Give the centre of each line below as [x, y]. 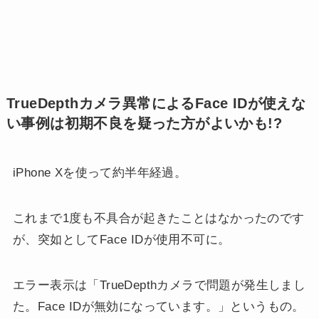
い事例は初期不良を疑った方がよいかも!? [144, 124]
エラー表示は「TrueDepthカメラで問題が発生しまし [159, 285]
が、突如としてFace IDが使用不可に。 [121, 239]
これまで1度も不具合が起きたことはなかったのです [158, 218]
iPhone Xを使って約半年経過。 [100, 172]
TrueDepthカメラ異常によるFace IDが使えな [156, 104]
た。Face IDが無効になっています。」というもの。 [158, 306]
